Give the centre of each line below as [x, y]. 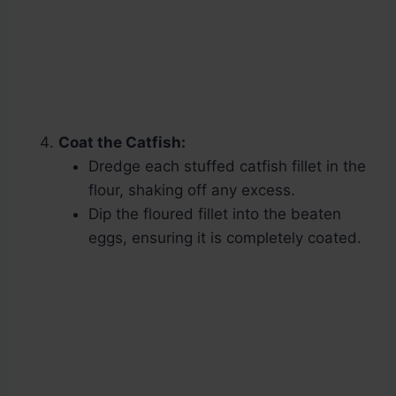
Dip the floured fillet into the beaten [215, 214]
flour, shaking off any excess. [192, 190]
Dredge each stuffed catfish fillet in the [227, 167]
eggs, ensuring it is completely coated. [225, 238]
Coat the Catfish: [122, 143]
